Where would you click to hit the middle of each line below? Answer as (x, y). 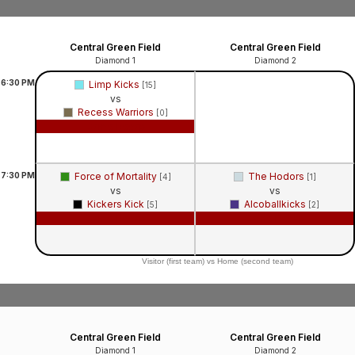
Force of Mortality (116, 176)
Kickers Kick (117, 204)
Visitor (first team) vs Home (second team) (218, 261)
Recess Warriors (116, 112)
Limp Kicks (115, 84)
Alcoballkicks (276, 204)
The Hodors (277, 176)
